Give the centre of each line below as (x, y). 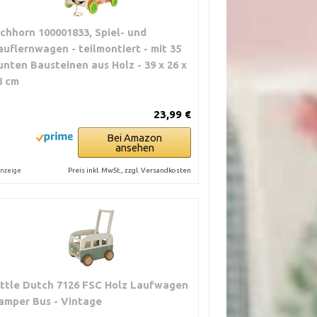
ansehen (134, 148)
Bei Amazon (135, 138)
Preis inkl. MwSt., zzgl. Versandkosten (130, 171)
